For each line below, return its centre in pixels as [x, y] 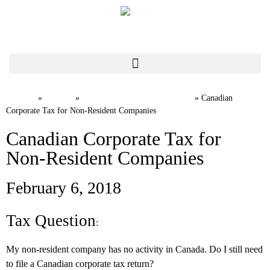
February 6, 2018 [64, 188]
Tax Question [51, 221]
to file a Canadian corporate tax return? [80, 264]
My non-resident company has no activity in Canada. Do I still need [134, 249]
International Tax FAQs [137, 97]
